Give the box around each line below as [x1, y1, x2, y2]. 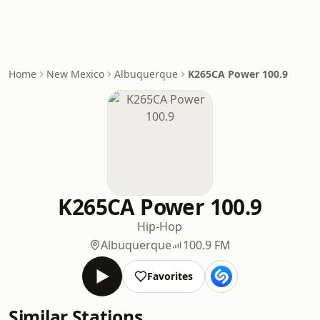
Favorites [146, 269, 193, 283]
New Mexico [46, 67, 104, 81]
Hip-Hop [137, 219, 183, 234]
